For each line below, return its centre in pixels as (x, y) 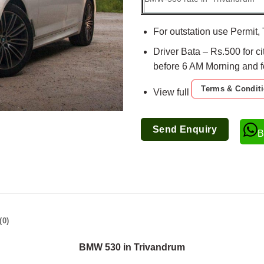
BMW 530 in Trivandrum (132, 247)
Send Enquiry (185, 130)
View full (172, 92)
